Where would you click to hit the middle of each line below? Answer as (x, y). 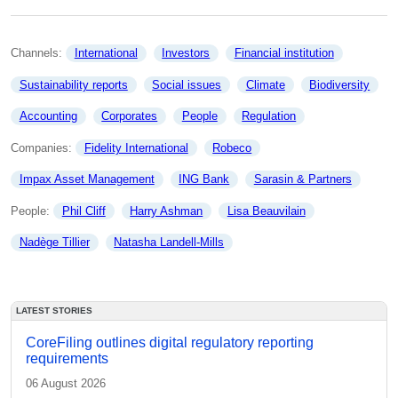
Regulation (269, 116)
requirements (67, 358)
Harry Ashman (167, 211)
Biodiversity (340, 84)
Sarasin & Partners (302, 179)
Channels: (38, 53)
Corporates (130, 116)
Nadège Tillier (54, 243)
